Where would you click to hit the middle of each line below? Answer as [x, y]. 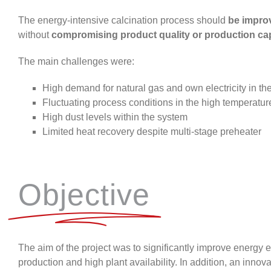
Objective [84, 195]
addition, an [216, 262]
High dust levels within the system [115, 117]
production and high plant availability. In [104, 262]
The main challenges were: [76, 62]
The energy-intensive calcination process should [123, 21]
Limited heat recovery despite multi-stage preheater [152, 132]
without [35, 35]
